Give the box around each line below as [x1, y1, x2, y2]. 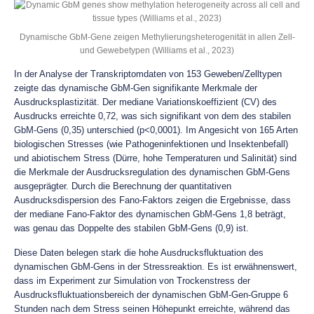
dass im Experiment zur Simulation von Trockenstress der [14, 275, 250, 286]
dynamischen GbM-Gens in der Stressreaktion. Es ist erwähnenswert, [14, 261, 297, 272]
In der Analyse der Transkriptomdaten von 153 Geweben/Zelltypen [14, 69, 282, 79]
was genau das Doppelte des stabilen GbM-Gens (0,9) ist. [14, 223, 249, 233]
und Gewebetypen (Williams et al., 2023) [80, 46, 234, 55]
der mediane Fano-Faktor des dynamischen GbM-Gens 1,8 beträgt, [14, 209, 286, 219]
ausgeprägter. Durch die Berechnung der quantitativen [14, 181, 231, 191]
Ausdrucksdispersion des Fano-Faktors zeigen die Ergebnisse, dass [14, 195, 291, 205]
